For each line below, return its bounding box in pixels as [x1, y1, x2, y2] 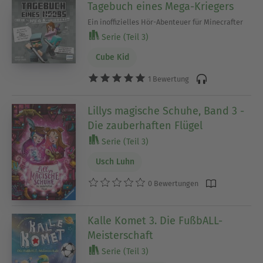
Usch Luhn [95, 157, 134, 167]
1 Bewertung [146, 75, 190, 84]
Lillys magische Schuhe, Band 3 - [87, 104, 245, 117]
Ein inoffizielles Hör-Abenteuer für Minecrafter [87, 17, 244, 26]
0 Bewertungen [146, 179, 199, 188]
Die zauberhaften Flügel [87, 119, 203, 132]
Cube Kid [95, 52, 129, 63]
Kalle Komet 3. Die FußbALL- [87, 214, 223, 228]
